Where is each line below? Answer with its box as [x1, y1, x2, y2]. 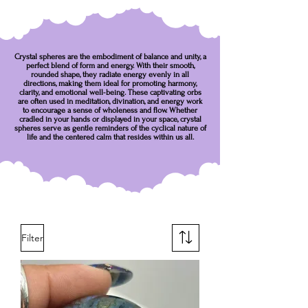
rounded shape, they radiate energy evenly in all [31, 70, 189, 80]
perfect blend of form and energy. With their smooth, [25, 61, 195, 71]
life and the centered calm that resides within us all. [26, 133, 194, 142]
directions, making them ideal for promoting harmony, [23, 79, 197, 89]
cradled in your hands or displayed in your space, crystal [19, 115, 201, 124]
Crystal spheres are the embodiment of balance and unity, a [14, 52, 206, 62]
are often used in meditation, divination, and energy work [17, 97, 203, 107]
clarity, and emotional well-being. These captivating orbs [19, 88, 201, 98]
